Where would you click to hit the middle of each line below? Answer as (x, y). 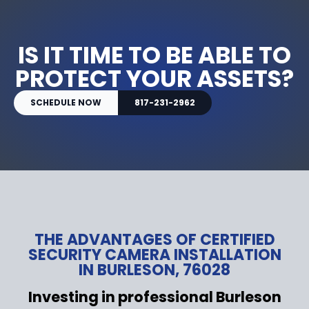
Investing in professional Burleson (154, 297)
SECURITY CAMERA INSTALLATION (154, 255)
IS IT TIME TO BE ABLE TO (154, 55)
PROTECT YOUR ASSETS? (154, 78)
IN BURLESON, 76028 (154, 270)
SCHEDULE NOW (66, 102)
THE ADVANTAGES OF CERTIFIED (154, 239)
